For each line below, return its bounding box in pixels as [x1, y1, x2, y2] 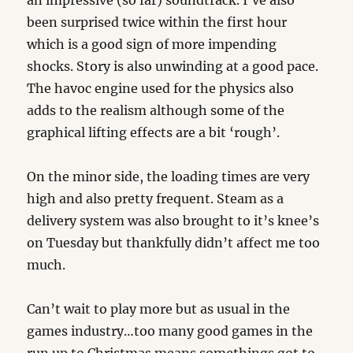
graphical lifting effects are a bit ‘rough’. [27, 124, 281, 140]
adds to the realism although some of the [27, 102, 285, 118]
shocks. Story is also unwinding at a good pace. [27, 58, 319, 74]
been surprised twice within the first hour [27, 14, 288, 30]
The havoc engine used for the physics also [27, 80, 295, 96]
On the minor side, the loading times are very [27, 169, 310, 184]
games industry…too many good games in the [27, 323, 314, 339]
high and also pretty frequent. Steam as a [27, 191, 284, 206]
